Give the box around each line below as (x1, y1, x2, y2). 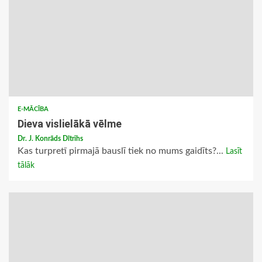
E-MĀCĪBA (18, 106, 49, 113)
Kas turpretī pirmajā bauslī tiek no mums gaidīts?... (18, 146, 226, 156)
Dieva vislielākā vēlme (18, 118, 122, 130)
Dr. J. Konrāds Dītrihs (18, 135, 83, 143)
